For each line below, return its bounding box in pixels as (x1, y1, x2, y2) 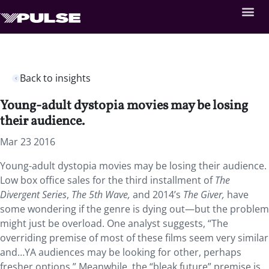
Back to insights (20, 71, 91, 85)
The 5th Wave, (71, 188, 133, 201)
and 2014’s (133, 188, 181, 201)
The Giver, (181, 188, 225, 201)
